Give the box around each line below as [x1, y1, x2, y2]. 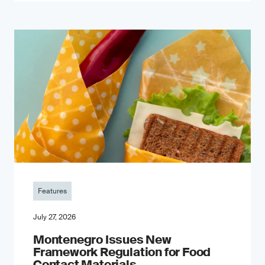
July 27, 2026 [33, 212, 76, 222]
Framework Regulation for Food [33, 244, 211, 260]
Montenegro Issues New [33, 232, 172, 247]
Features [38, 186, 67, 196]
